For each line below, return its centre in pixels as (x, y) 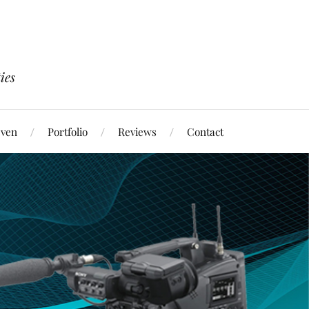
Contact (205, 131)
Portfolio (68, 131)
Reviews (137, 131)
